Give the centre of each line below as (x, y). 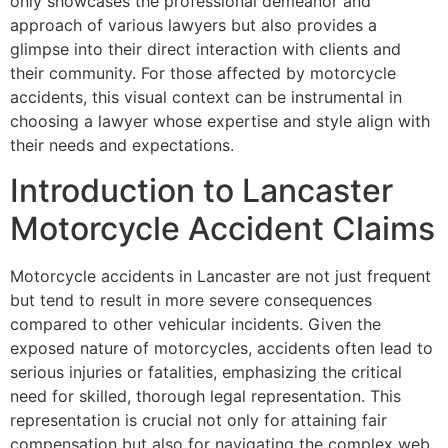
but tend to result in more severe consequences (191, 299)
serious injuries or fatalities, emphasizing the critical (206, 371)
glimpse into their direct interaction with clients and (205, 49)
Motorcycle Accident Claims (222, 228)
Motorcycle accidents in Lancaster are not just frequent (220, 275)
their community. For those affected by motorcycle (203, 73)
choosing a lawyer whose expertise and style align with (220, 121)
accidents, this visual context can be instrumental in (206, 97)
